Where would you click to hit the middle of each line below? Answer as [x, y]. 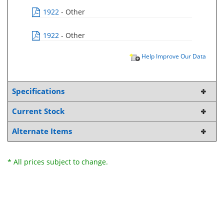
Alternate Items [42, 131]
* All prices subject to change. [58, 162]
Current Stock [38, 111]
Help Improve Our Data [173, 56]
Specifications [38, 91]
